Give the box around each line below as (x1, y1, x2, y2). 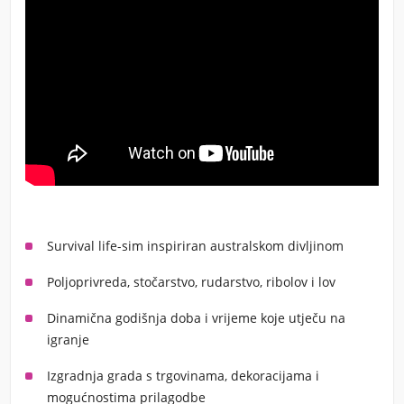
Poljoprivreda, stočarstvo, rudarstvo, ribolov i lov (47, 273, 335, 290)
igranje (47, 331, 89, 348)
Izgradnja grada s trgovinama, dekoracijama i (47, 367, 319, 384)
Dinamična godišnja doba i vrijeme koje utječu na (47, 309, 345, 326)
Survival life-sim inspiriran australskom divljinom (47, 237, 344, 254)
